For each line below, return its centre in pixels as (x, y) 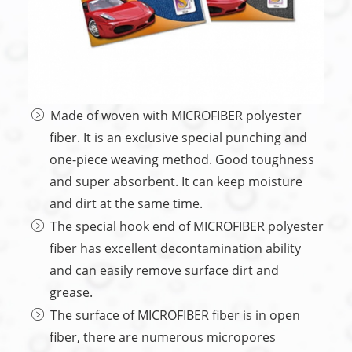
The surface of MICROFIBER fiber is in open (175, 315)
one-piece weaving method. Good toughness (182, 159)
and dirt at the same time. (126, 203)
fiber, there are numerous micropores (163, 337)
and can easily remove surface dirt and (164, 270)
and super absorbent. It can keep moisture (176, 181)
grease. (71, 292)
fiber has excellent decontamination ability (175, 248)
